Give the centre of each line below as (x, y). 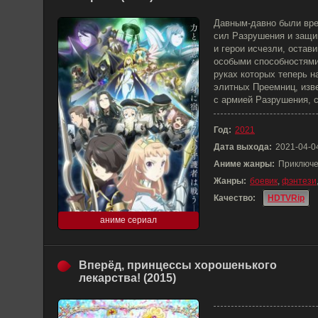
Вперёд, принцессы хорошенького (178, 265)
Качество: (235, 198)
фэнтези (299, 181)
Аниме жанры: (244, 164)
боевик (264, 181)
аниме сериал (128, 220)
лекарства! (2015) (127, 278)
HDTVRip (286, 198)
